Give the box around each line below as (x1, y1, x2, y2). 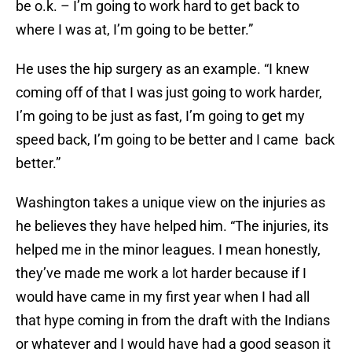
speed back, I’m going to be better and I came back (16, 131, 335, 148)
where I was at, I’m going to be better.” (16, 21, 253, 38)
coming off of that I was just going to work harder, (16, 84, 322, 101)
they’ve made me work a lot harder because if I (16, 265, 306, 282)
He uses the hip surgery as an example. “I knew (16, 60, 310, 78)
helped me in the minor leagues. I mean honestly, (16, 241, 321, 258)
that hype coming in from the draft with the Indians (16, 312, 330, 329)
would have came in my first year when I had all (16, 288, 310, 306)
